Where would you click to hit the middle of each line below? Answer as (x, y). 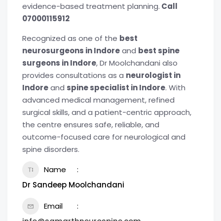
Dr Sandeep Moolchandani (73, 185)
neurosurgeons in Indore (71, 51)
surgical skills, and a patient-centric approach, (107, 112)
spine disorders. (51, 149)
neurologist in (153, 75)
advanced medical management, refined (98, 100)
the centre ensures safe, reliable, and (91, 125)
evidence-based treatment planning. (91, 6)
